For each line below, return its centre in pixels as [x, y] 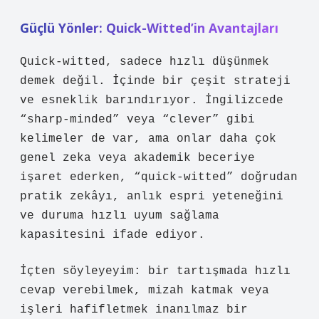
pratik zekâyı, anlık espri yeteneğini [152, 197]
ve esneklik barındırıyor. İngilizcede [152, 100]
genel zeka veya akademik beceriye [137, 158]
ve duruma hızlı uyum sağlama [120, 216]
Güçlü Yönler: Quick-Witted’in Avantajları [149, 28]
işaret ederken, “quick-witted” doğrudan [159, 177]
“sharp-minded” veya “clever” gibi [137, 120]
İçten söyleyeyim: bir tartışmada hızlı [155, 271]
